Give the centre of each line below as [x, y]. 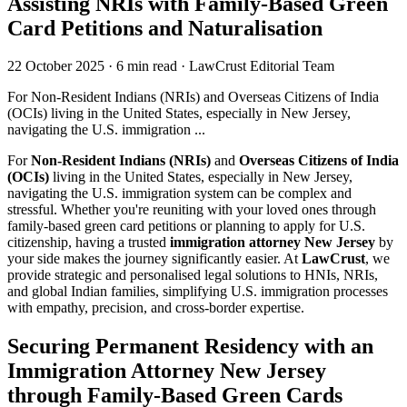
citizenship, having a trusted [89, 243]
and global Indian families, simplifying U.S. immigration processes [198, 292]
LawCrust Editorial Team [262, 66]
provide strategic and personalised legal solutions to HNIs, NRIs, [193, 275]
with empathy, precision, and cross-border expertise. [156, 308]
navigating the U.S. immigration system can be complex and [179, 194]
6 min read [147, 66]
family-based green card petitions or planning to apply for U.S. [186, 226]
